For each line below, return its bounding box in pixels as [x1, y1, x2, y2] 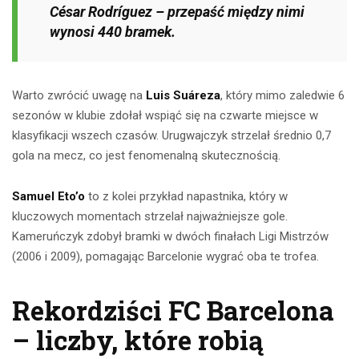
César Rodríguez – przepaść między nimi [50, 3, 305, 21]
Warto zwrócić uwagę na [12, 88, 146, 103]
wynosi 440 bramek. [50, 23, 175, 41]
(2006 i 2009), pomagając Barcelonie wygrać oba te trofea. [12, 249, 319, 264]
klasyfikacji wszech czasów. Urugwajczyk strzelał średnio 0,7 [12, 128, 331, 143]
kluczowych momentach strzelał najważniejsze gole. [12, 209, 288, 224]
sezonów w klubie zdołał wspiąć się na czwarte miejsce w [12, 108, 318, 123]
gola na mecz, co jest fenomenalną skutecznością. [12, 148, 280, 163]
